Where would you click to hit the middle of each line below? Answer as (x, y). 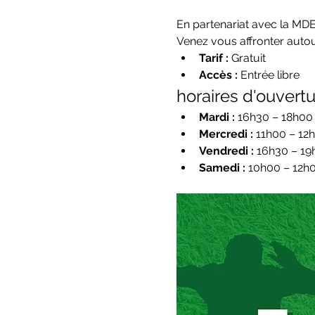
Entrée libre (268, 75)
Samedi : (222, 168)
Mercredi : (226, 134)
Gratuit (247, 58)
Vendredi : (226, 151)
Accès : (218, 75)
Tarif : (213, 58)
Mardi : (217, 117)
